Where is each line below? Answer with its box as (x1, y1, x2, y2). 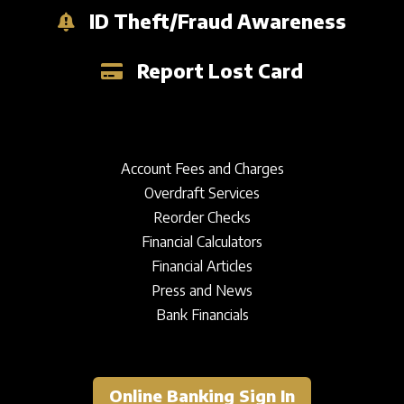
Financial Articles (151, 257, 252, 276)
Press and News (151, 281, 252, 300)
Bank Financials (155, 306, 249, 325)
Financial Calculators (142, 233, 262, 252)
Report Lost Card (136, 59, 303, 84)
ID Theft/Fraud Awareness (88, 8, 346, 33)
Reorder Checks (153, 208, 251, 227)
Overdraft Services (144, 184, 260, 203)
